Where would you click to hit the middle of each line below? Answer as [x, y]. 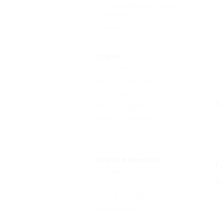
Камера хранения [123, 119]
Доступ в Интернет [127, 80]
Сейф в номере [120, 196]
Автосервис [114, 93]
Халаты [107, 183]
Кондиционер [117, 209]
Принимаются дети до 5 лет [141, 27]
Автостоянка [116, 67]
